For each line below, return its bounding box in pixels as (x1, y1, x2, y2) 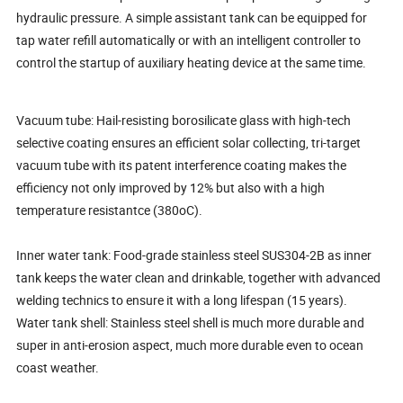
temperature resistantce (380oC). (16, 201, 203, 219)
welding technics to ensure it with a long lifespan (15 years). (16, 291, 348, 309)
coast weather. (16, 358, 100, 376)
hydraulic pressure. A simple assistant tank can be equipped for (16, 8, 368, 26)
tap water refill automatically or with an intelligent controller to (16, 31, 362, 49)
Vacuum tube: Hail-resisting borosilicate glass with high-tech (16, 111, 352, 129)
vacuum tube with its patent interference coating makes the (16, 156, 347, 174)
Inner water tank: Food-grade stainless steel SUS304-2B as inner (16, 246, 372, 264)
